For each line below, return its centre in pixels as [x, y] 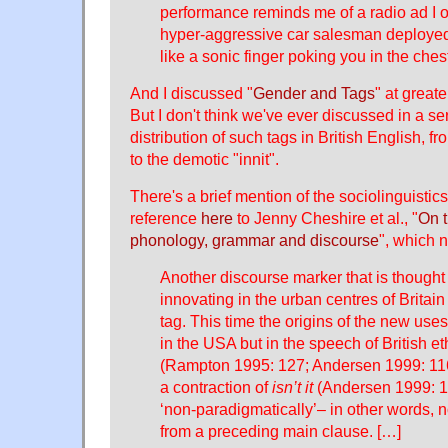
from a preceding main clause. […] [280, 430]
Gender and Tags [314, 92]
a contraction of [216, 386]
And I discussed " [191, 92]
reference [165, 217]
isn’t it [292, 386]
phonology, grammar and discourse [254, 239]
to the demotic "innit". [204, 158]
